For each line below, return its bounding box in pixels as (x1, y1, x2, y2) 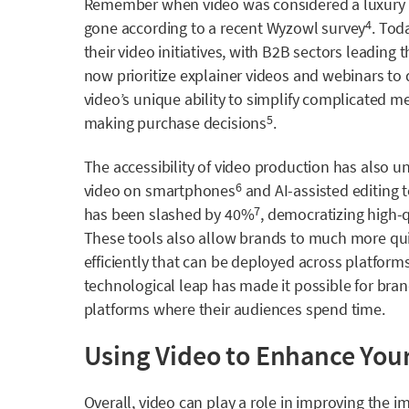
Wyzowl (266, 16, 322, 38)
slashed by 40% (148, 203, 255, 225)
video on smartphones (83, 179, 236, 201)
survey (321, 16, 366, 38)
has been (83, 203, 149, 225)
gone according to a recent (83, 16, 267, 38)
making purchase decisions (83, 111, 267, 133)
